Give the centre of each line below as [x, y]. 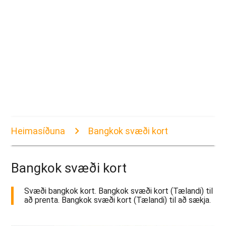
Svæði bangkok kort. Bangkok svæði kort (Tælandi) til [119, 191]
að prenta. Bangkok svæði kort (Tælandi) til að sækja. [118, 200]
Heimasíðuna [38, 131]
